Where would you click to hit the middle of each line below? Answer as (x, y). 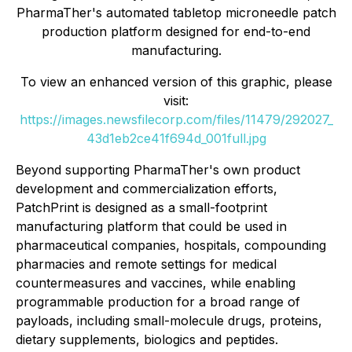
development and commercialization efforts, (147, 189)
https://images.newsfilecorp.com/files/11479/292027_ (176, 120)
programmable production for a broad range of (158, 302)
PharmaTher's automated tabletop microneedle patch (176, 13)
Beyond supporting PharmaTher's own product (158, 170)
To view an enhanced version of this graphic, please (176, 82)
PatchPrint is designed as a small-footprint (141, 208)
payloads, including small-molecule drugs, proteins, (169, 321)
